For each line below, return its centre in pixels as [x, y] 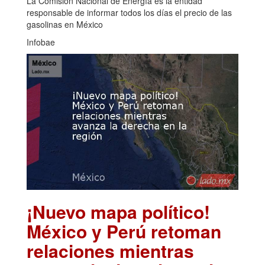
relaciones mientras [110, 250]
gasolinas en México [65, 24]
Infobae [41, 42]
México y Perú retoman [124, 231]
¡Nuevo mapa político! [118, 211]
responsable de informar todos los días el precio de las [129, 12]
